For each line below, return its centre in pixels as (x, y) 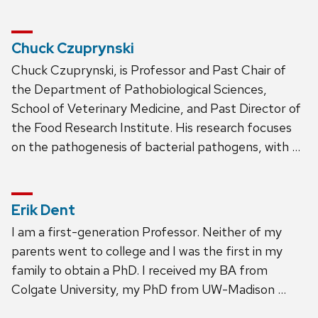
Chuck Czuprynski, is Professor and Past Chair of (149, 70)
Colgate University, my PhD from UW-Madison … (149, 289)
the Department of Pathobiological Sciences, (139, 89)
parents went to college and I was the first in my (147, 251)
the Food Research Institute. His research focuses (152, 127)
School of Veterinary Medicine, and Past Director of (156, 108)
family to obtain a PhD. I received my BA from (139, 270)
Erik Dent (43, 210)
